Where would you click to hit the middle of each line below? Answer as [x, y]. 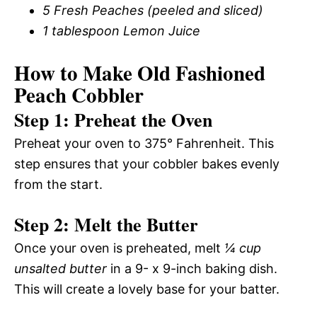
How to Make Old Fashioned [140, 73]
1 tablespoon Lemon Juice [121, 30]
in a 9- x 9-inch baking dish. [192, 268]
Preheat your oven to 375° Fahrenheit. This [144, 143]
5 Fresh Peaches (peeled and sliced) [153, 10]
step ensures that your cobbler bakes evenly [147, 163]
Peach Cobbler [79, 94]
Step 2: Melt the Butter [106, 224]
